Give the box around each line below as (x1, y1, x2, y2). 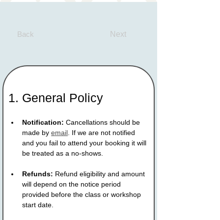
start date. (22, 200, 54, 209)
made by (22, 128, 51, 137)
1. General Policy (8, 90, 103, 105)
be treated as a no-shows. (22, 149, 103, 157)
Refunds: (22, 169, 53, 178)
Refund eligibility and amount (53, 169, 147, 178)
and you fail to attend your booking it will (22, 138, 148, 147)
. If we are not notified (68, 128, 137, 137)
